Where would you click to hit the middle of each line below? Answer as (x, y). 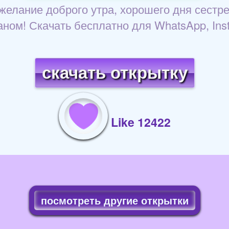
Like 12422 (141, 122)
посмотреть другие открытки (114, 200)
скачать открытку (114, 73)
